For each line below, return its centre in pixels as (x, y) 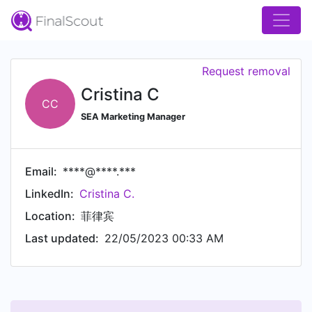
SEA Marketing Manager (133, 116)
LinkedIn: (49, 194)
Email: (41, 171)
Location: (50, 216)
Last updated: (62, 238)
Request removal (246, 71)
